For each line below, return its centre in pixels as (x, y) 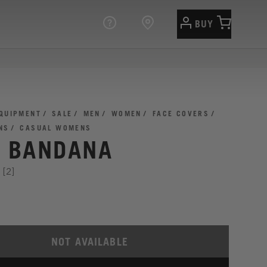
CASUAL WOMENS (56, 128)
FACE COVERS (181, 114)
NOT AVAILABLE (90, 241)
